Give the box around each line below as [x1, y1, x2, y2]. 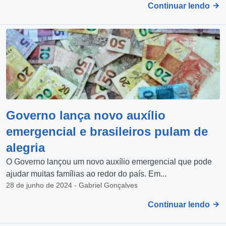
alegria [6, 140, 45, 154]
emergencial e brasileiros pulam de [6, 124, 208, 138]
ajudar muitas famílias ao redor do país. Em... [6, 169, 166, 178]
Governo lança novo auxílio [6, 108, 165, 122]
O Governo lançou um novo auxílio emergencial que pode [6, 157, 212, 166]
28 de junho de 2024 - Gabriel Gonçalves [6, 181, 138, 189]
